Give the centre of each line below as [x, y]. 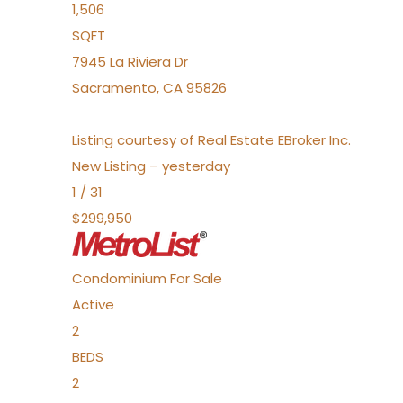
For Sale [196, 278]
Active [93, 304]
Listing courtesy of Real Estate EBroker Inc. [211, 140]
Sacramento [114, 88]
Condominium [119, 278]
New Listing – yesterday [151, 166]
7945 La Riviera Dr [130, 62]
